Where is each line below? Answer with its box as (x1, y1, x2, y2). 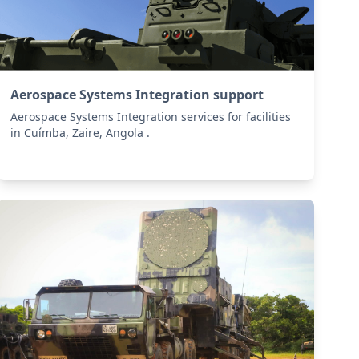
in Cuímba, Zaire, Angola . (10, 125, 151, 141)
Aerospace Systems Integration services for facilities (10, 109, 292, 125)
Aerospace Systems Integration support (10, 86, 264, 104)
